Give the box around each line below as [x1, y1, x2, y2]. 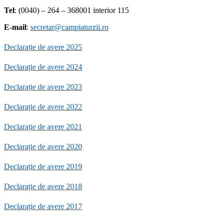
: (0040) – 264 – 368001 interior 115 [14, 6, 129, 15]
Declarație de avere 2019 [4, 162, 82, 171]
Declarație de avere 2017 [4, 202, 82, 211]
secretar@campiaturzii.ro [30, 23, 109, 32]
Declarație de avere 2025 [4, 43, 82, 52]
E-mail [4, 23, 26, 32]
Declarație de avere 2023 [4, 83, 82, 92]
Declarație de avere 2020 [4, 142, 82, 151]
